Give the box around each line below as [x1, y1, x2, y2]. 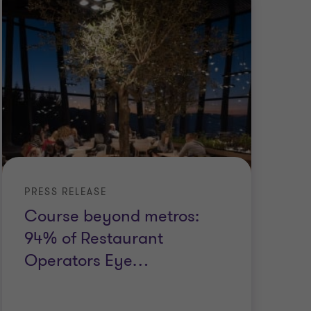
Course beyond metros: [24, 205, 200, 228]
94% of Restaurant [24, 228, 164, 250]
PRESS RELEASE [24, 185, 108, 199]
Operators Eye [24, 250, 133, 272]
